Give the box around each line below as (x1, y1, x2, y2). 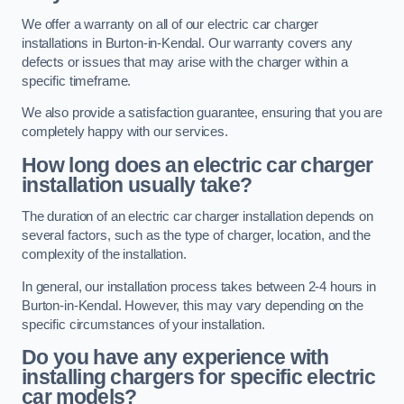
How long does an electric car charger (22, 152, 373, 177)
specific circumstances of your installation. (22, 317, 265, 332)
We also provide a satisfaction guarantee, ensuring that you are (22, 106, 382, 121)
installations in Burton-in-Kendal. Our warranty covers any (22, 35, 353, 50)
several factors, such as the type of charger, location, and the (22, 228, 371, 243)
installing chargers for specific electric (22, 365, 375, 390)
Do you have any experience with (22, 345, 329, 370)
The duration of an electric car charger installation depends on (22, 209, 373, 225)
